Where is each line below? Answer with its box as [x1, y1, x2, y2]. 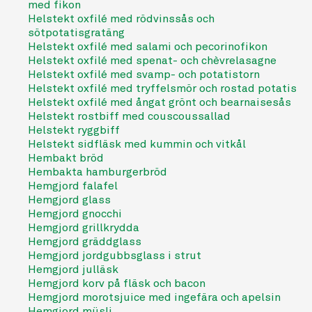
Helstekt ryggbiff [28, 123, 120, 137]
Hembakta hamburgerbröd [28, 165, 167, 179]
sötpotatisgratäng [28, 26, 125, 40]
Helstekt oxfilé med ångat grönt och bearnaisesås [28, 95, 291, 109]
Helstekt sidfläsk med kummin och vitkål [28, 137, 246, 151]
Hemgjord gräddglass [28, 235, 141, 249]
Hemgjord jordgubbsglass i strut [28, 249, 201, 263]
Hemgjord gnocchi [28, 207, 122, 221]
